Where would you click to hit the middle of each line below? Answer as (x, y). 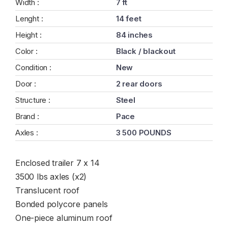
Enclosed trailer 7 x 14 (59, 163)
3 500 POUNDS (144, 133)
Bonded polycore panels (63, 204)
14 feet (129, 19)
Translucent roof (49, 190)
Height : (28, 35)
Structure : (33, 100)
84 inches (134, 35)
